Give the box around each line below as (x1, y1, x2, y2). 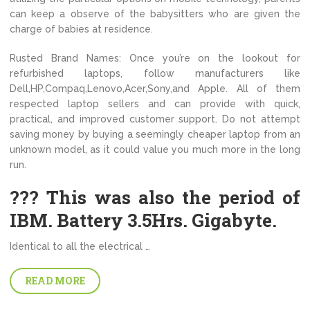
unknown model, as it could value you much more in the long (10, 144, 300, 155)
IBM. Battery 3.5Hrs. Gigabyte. (10, 208, 277, 232)
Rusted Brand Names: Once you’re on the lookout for (10, 53, 300, 64)
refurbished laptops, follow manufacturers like (10, 68, 300, 79)
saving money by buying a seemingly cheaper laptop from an (10, 129, 300, 140)
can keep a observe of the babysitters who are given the (10, 8, 300, 19)
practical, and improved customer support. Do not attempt (10, 113, 300, 125)
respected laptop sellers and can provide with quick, (10, 98, 300, 109)
